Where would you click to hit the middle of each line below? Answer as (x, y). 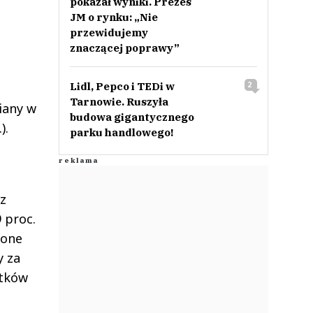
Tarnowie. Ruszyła (119, 102)
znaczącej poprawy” (124, 48)
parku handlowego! (121, 132)
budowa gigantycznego (132, 117)
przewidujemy (109, 32)
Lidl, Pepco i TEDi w (122, 86)
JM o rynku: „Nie (114, 17)
